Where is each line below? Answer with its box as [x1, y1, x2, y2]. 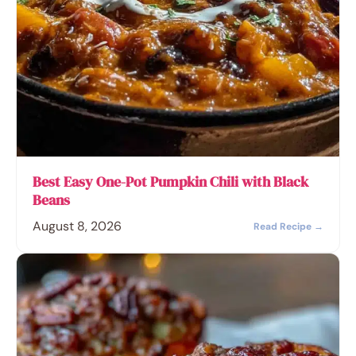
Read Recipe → [253, 219, 323, 233]
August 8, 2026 [33, 217, 122, 234]
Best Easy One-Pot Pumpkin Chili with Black [33, 171, 308, 192]
